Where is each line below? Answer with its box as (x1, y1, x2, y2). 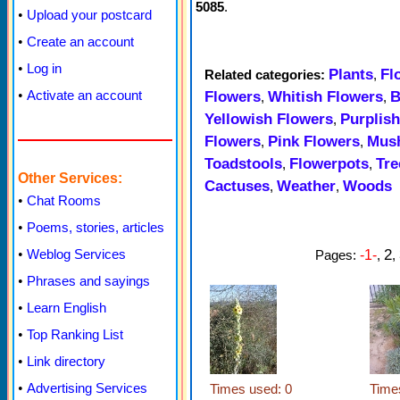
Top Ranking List (27, 327, 123, 342)
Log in (27, 61, 62, 76)
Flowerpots (289, 154, 369, 172)
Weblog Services (27, 246, 126, 262)
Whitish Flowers (268, 87, 383, 105)
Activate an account (27, 87, 142, 103)
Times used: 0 (210, 380, 292, 396)
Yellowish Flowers (204, 110, 333, 128)
